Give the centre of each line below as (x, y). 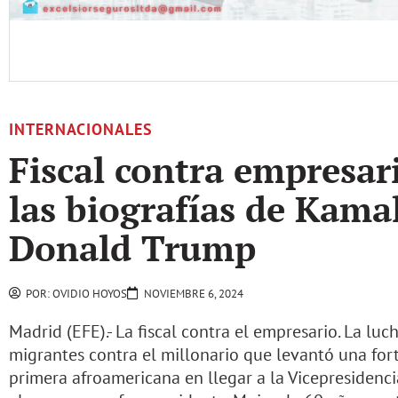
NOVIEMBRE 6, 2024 (194, 293)
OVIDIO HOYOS (88, 293)
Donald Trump (132, 247)
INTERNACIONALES (81, 129)
